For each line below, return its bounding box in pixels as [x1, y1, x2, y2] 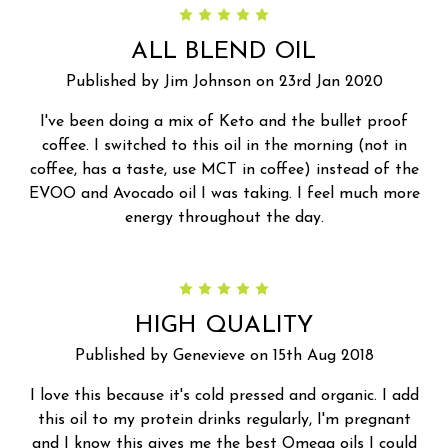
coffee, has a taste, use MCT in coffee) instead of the [29, 161, 419, 178]
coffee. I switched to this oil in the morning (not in [41, 137, 407, 154]
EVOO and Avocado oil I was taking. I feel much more [28, 185, 420, 202]
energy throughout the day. [124, 209, 324, 226]
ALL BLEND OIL [131, 39, 317, 64]
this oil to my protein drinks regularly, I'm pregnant [37, 411, 411, 428]
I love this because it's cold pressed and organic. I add [29, 387, 419, 404]
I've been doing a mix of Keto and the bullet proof [40, 113, 408, 130]
